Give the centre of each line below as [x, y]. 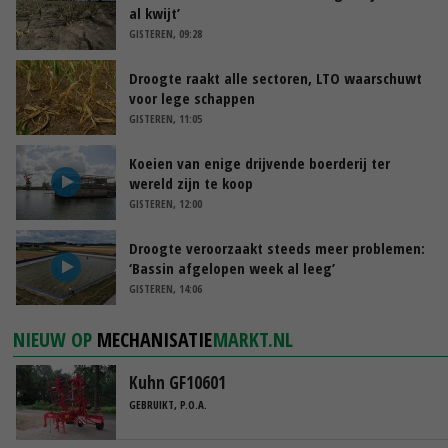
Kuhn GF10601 [177, 382]
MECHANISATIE [155, 339]
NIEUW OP [55, 339]
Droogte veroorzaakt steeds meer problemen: [277, 247]
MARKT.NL [253, 339]
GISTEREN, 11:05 [165, 118]
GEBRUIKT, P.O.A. [168, 405]
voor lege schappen [192, 97]
